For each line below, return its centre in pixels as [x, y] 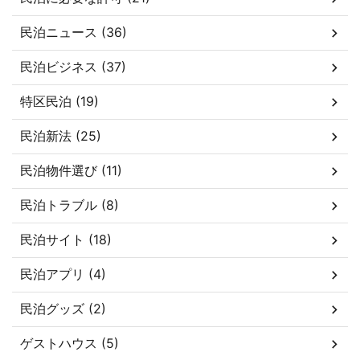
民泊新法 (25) [61, 136]
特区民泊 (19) [59, 102]
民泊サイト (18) [66, 240]
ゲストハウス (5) [70, 344]
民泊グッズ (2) [63, 309]
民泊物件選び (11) [71, 171]
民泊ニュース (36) [74, 33]
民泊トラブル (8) [70, 205]
